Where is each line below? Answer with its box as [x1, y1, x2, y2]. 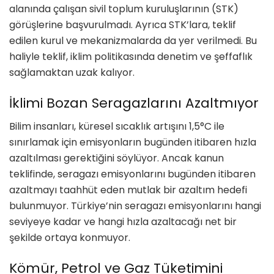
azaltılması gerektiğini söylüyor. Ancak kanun [9, 151, 224, 166]
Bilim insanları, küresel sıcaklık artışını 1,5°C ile [9, 119, 224, 134]
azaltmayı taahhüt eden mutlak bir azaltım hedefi [9, 183, 247, 198]
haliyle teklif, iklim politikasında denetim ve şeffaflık [9, 49, 253, 64]
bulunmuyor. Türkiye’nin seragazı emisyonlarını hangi [9, 199, 261, 213]
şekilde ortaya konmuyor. [9, 231, 130, 245]
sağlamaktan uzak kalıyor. [9, 65, 135, 80]
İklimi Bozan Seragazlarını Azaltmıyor [9, 93, 259, 113]
